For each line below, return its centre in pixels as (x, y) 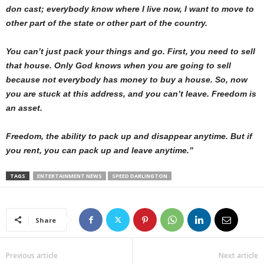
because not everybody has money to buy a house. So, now (127, 79)
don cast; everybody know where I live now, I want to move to (130, 9)
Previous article (32, 255)
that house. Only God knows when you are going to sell (118, 65)
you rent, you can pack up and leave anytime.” (100, 150)
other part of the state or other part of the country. (107, 23)
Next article (238, 255)
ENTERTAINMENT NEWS (70, 176)
